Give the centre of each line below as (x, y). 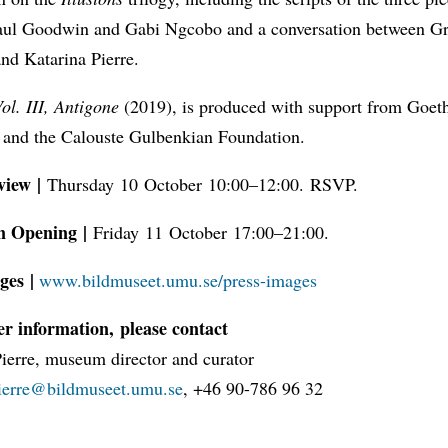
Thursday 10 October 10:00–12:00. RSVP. (200, 184)
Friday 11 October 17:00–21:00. (208, 232)
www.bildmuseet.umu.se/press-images (178, 280)
